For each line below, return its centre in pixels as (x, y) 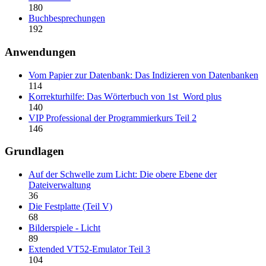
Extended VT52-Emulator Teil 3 (89, 249)
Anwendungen (40, 52)
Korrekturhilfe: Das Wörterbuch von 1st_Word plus (125, 96)
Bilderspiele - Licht (64, 228)
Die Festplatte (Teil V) (70, 207)
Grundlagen (34, 151)
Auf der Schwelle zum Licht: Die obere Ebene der (123, 175)
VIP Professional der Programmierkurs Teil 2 (113, 118)
